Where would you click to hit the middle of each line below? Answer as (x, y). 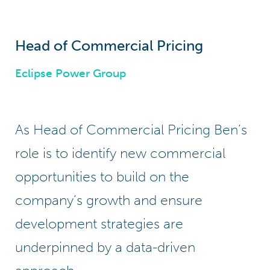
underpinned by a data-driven (105, 247)
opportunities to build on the (102, 176)
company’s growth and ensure (109, 200)
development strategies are (99, 223)
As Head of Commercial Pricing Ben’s (131, 129)
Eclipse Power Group (71, 73)
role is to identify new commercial (120, 153)
